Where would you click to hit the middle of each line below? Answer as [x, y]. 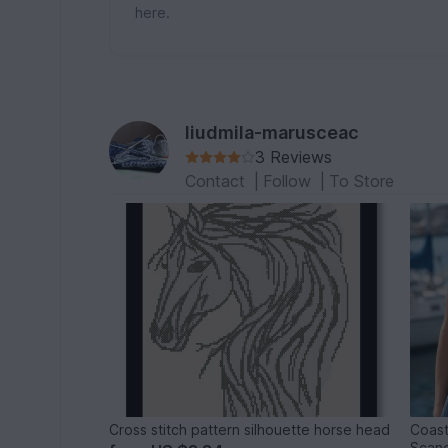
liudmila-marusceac [272, 132]
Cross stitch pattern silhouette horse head [250, 429]
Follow [290, 181]
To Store [362, 181]
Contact [218, 181]
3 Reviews [294, 157]
